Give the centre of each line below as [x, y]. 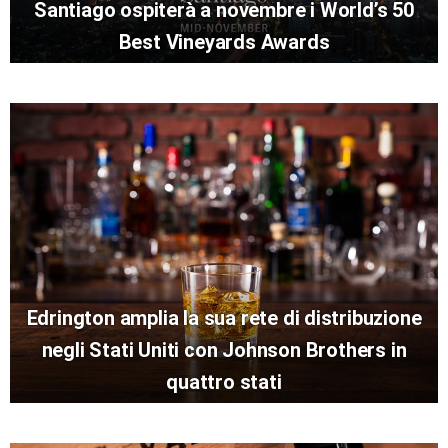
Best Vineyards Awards [224, 42]
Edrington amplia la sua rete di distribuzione [224, 318]
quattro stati [224, 382]
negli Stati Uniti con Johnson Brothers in [224, 350]
